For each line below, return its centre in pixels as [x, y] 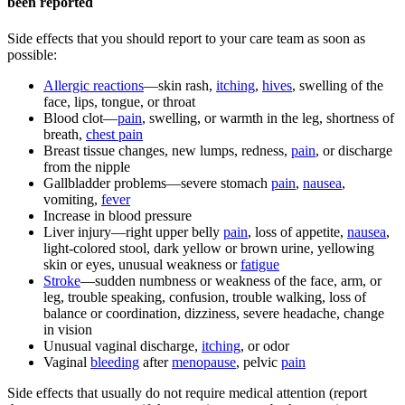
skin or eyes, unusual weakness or [142, 264]
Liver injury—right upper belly [133, 231]
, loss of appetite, [297, 231]
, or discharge [354, 150]
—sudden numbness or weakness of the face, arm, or [231, 280]
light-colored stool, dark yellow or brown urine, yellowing [209, 248]
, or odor [265, 345]
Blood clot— [80, 118]
